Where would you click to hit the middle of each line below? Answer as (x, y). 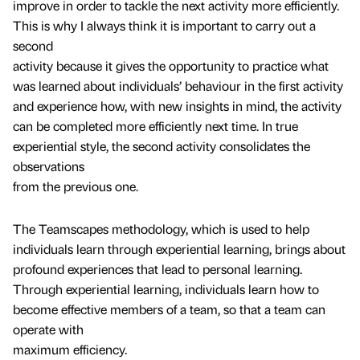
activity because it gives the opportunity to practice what (171, 66)
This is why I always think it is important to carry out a (164, 26)
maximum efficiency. (70, 350)
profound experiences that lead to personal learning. (157, 269)
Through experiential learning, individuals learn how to (166, 289)
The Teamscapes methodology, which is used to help (161, 229)
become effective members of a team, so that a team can (169, 309)
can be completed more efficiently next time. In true (155, 126)
